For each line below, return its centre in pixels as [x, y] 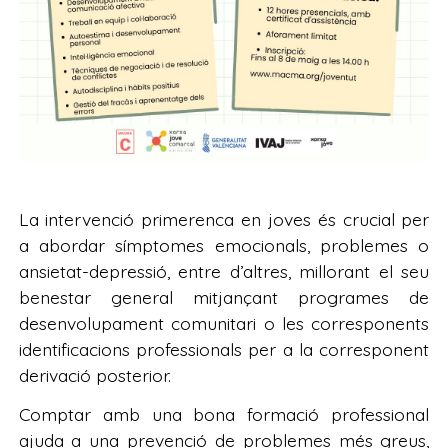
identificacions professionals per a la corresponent [224, 349]
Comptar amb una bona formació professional [224, 414]
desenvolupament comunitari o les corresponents [224, 323]
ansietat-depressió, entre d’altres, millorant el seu [224, 271]
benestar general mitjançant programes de [224, 297]
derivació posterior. [97, 375]
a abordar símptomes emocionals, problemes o [224, 245]
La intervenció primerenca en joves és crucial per [224, 219]
